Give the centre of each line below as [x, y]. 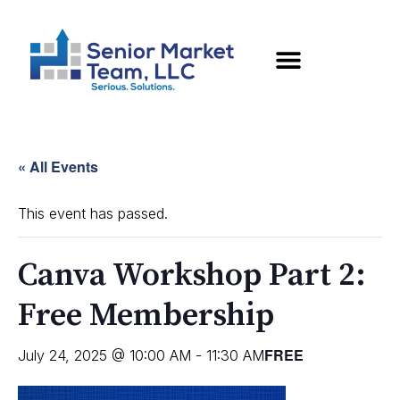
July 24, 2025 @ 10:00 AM [104, 356]
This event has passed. [93, 214]
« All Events [58, 167]
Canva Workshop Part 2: [192, 276]
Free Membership [146, 316]
